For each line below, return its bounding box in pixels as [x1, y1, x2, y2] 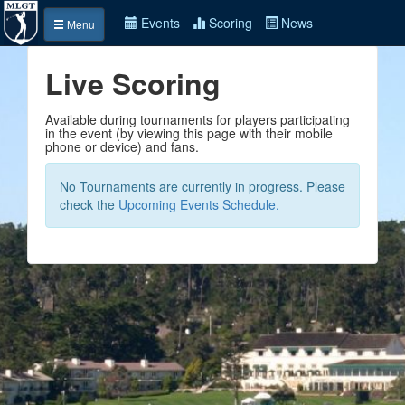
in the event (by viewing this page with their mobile [45, 124, 333, 142]
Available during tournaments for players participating [45, 110, 350, 128]
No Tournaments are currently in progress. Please [60, 177, 345, 195]
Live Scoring [45, 62, 221, 104]
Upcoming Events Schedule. [118, 195, 279, 213]
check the [60, 195, 118, 213]
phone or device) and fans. [45, 137, 199, 155]
